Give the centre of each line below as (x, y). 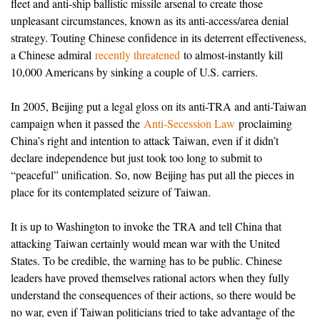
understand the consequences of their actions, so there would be (153, 295)
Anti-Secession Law (189, 124)
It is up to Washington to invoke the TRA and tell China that (146, 226)
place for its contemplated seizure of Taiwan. (111, 192)
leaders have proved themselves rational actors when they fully (150, 278)
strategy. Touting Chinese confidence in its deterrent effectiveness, (159, 38)
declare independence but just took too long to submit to (136, 158)
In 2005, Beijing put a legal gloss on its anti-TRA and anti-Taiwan (159, 106)
